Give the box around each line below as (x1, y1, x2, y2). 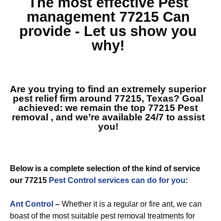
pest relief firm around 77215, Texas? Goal (13, 93, 203, 104)
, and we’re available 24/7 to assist (48, 112, 205, 122)
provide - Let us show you (19, 23, 197, 39)
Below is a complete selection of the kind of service (10, 164, 200, 173)
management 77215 (26, 9, 163, 25)
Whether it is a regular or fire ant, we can (60, 200, 202, 208)
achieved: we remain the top (18, 103, 148, 113)
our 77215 (10, 176, 49, 184)
